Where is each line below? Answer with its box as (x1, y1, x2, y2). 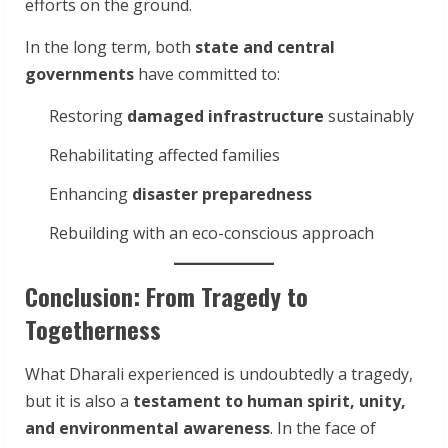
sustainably (324, 104, 414, 127)
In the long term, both (25, 35, 195, 58)
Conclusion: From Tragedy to (25, 277, 308, 314)
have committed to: (134, 62, 280, 85)
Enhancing (49, 182, 132, 205)
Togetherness (25, 310, 161, 347)
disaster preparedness (132, 182, 312, 205)
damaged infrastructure (127, 104, 324, 127)
